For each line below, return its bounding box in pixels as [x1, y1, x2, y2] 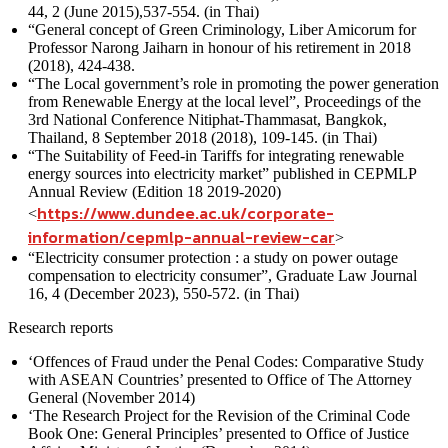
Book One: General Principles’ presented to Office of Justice [28, 424, 409, 442]
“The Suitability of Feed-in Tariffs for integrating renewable [28, 146, 404, 164]
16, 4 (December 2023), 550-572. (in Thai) [28, 284, 299, 302]
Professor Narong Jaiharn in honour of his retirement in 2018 [28, 38, 411, 56]
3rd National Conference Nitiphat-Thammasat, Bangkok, [28, 110, 387, 128]
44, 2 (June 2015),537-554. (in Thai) [28, 2, 259, 20]
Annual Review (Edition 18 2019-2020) [28, 182, 281, 200]
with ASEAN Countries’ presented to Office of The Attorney [28, 370, 412, 388]
